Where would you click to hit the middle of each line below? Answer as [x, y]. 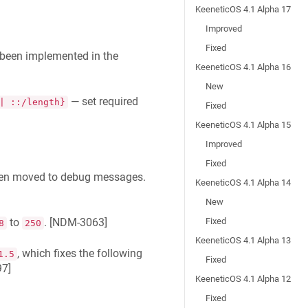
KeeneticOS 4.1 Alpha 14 [243, 183]
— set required [103, 101]
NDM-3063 [78, 223]
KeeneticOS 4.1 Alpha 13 [243, 240]
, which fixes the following [79, 253]
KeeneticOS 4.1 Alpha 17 [243, 9]
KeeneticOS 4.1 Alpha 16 [243, 67]
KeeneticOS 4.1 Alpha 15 [243, 125]
